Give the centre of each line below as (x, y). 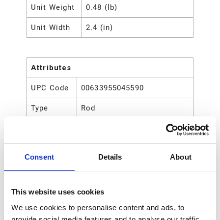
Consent (39, 157)
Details (110, 157)
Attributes (51, 68)
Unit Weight (53, 8)
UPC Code (50, 88)
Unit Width (51, 28)
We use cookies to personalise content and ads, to (98, 207)
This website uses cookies (58, 192)
